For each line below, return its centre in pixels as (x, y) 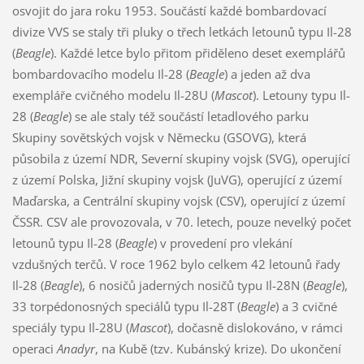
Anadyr (76, 348)
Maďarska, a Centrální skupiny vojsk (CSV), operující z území (178, 200)
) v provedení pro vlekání (223, 243)
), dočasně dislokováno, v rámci (255, 327)
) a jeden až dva (267, 74)
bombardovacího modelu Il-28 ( (100, 74)
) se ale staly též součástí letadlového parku (188, 116)
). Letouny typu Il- (301, 95)
